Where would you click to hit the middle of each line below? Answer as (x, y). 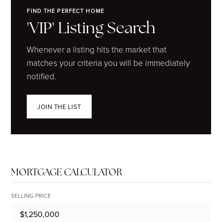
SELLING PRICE (31, 195)
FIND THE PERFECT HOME (65, 11)
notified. (42, 76)
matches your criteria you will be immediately (109, 63)
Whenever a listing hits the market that (97, 49)
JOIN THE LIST (59, 107)
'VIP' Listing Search (91, 28)
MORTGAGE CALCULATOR (67, 172)
